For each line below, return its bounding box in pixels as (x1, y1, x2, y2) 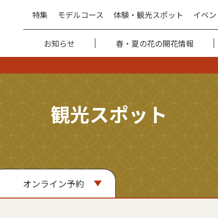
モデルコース (57, 9, 104, 20)
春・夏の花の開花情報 (116, 37, 194, 49)
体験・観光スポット (113, 9, 183, 20)
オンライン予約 (23, 177, 84, 190)
